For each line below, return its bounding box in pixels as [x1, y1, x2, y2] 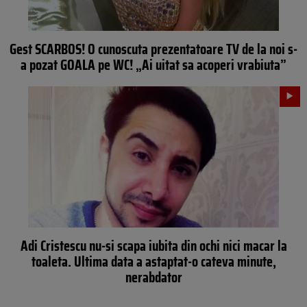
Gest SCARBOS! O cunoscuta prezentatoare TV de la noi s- [10, 37, 297, 60]
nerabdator [125, 265, 182, 288]
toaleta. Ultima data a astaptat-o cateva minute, [31, 249, 276, 273]
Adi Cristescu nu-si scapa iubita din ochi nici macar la [20, 234, 287, 257]
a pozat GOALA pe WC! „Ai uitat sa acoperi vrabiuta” [21, 53, 286, 76]
